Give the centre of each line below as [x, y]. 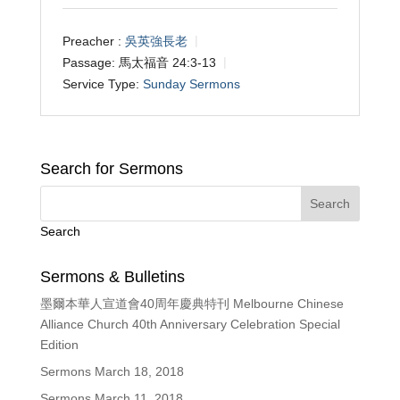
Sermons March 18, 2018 [112, 372]
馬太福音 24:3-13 [167, 62]
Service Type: [100, 83]
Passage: [88, 62]
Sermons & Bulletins [112, 277]
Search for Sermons [111, 169]
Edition [59, 345]
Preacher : [92, 41]
